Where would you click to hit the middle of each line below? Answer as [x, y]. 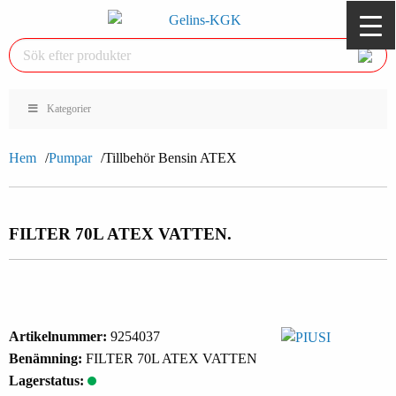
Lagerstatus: [48, 381]
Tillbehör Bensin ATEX [171, 158]
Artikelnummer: [60, 337]
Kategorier [69, 109]
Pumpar [70, 158]
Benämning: [47, 359]
